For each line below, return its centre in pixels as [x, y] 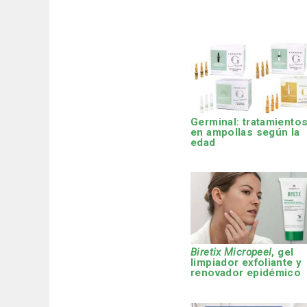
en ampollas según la [245, 132]
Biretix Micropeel [231, 253]
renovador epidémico [246, 273]
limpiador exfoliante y [246, 263]
